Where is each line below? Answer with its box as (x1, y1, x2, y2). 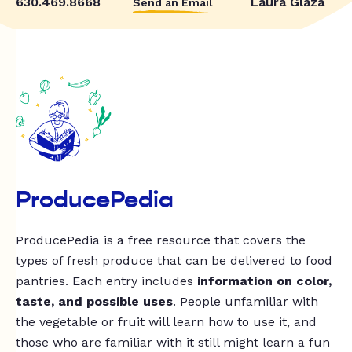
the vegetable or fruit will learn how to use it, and (16, 314, 317, 330)
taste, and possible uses (16, 294, 173, 310)
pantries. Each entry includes (16, 273, 197, 289)
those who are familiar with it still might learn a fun (16, 335, 330, 350)
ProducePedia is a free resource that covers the (16, 233, 306, 248)
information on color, (197, 273, 332, 289)
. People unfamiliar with (173, 294, 318, 310)
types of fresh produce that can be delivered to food (16, 253, 332, 269)
